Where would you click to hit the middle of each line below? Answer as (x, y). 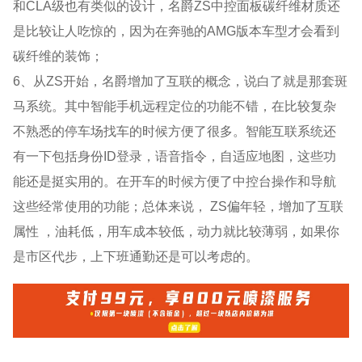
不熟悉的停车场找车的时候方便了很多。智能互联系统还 (175, 130)
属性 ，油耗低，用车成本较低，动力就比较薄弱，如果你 (177, 231)
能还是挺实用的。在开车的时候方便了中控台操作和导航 (175, 181)
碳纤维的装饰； (59, 55)
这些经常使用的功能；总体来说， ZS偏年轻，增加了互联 (179, 206)
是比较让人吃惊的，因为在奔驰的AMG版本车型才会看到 (177, 30)
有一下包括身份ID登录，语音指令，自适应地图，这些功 (175, 156)
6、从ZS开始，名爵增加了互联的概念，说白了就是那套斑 (181, 80)
